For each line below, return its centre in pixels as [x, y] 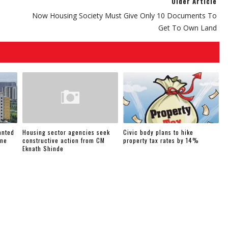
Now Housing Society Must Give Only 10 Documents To [124, 16]
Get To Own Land [188, 28]
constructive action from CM [64, 140]
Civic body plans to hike [159, 132]
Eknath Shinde [43, 148]
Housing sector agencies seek [66, 132]
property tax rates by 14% [161, 140]
